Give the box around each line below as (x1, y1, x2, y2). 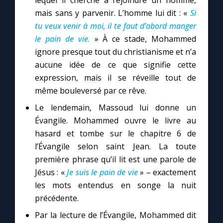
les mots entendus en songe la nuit (35, 180, 196, 191)
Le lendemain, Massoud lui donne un (35, 102, 196, 113)
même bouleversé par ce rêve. (35, 85, 146, 96)
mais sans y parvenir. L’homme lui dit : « (35, 7, 190, 18)
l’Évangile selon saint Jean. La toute (35, 141, 196, 152)
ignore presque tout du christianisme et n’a (35, 46, 196, 57)
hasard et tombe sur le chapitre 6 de (35, 128, 196, 139)
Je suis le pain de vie (67, 167, 140, 178)
